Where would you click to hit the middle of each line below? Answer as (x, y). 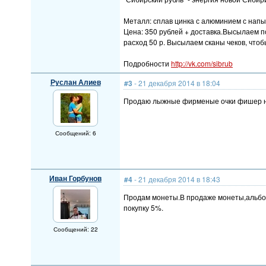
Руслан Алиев (75, 82)
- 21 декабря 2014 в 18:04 (176, 83)
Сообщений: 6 (75, 133)
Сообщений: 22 (75, 229)
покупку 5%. (143, 208)
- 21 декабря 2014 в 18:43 (176, 179)
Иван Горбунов (75, 178)
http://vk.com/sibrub (202, 63)
